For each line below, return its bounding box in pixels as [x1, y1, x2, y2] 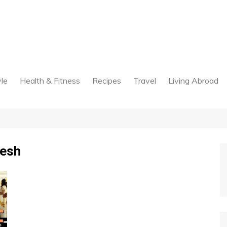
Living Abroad [168, 75, 218, 86]
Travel [133, 75, 156, 86]
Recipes [92, 75, 121, 86]
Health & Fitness [20, 75, 80, 86]
